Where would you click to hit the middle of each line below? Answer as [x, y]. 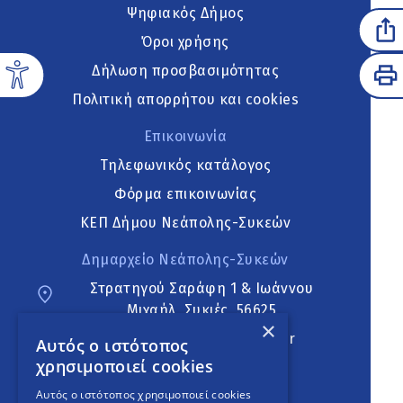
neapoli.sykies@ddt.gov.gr [201, 338]
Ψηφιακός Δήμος [186, 13]
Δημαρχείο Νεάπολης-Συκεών [185, 259]
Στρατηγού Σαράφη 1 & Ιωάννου [202, 288]
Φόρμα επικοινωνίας [186, 193]
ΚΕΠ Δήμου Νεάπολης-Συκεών [185, 222]
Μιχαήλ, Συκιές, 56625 [201, 309]
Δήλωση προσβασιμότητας [186, 70]
